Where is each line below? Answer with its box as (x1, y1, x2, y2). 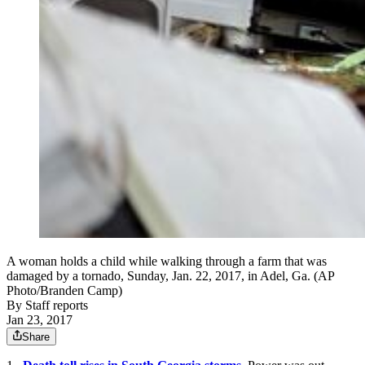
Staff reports (25, 298, 88, 313)
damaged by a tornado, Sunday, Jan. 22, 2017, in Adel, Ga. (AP (7, 269, 334, 284)
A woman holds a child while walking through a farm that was (7, 254, 327, 269)
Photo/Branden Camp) (7, 284, 122, 298)
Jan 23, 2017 (7, 313, 73, 328)
